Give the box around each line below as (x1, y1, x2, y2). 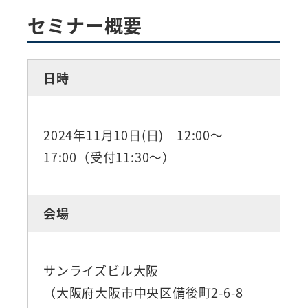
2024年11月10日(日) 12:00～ (43, 125, 223, 144)
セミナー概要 (27, 12, 143, 39)
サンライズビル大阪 (43, 261, 159, 279)
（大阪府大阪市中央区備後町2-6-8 (43, 283, 256, 301)
